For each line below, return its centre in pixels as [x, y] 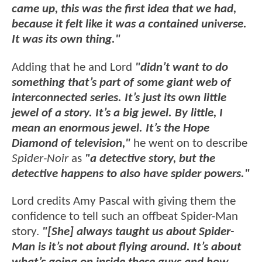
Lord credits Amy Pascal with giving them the [124, 202]
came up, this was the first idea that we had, [124, 9]
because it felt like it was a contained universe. [129, 25]
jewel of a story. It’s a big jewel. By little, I [117, 113]
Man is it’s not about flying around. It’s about [126, 247]
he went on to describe [189, 143]
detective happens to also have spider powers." [131, 174]
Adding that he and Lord [73, 67]
